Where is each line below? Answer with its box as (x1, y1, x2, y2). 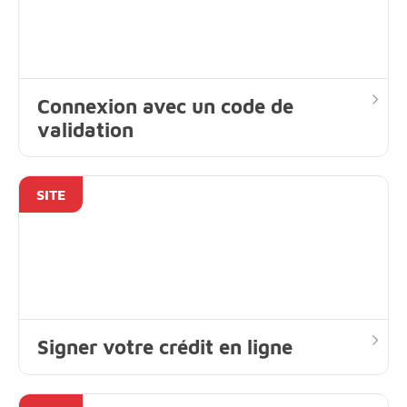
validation (37, 117, 134, 142)
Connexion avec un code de (37, 94, 293, 118)
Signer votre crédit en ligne (37, 334, 293, 359)
